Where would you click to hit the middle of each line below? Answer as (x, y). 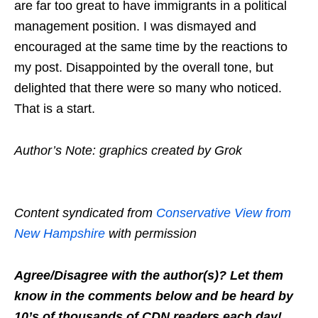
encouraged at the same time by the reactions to (151, 47)
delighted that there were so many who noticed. (148, 88)
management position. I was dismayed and (135, 26)
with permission (151, 234)
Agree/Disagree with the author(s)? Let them (149, 275)
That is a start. (55, 109)
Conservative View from (224, 213)
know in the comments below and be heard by (154, 296)
